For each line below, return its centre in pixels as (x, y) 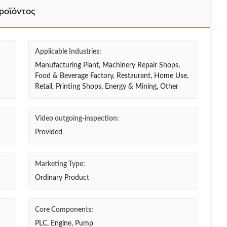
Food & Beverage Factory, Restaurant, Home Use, (112, 76)
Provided (49, 132)
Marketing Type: (60, 164)
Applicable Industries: (68, 52)
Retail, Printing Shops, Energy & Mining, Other (107, 87)
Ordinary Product (62, 178)
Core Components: (64, 210)
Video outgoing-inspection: (77, 119)
